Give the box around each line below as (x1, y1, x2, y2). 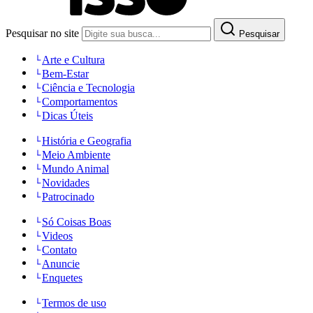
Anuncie (42, 257, 80, 270)
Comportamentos (42, 95, 117, 108)
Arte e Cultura (42, 53, 105, 66)
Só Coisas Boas (42, 215, 111, 228)
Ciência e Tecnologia (42, 81, 135, 94)
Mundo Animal (42, 162, 109, 175)
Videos (42, 229, 73, 242)
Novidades (42, 176, 89, 189)
